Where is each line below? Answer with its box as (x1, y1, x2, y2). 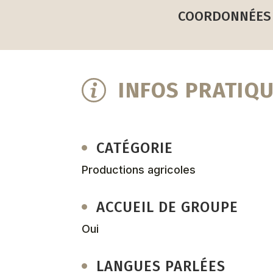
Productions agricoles (82, 163, 196, 176)
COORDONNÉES (177, 7, 271, 24)
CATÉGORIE (96, 139, 174, 157)
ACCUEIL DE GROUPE (96, 198, 238, 216)
